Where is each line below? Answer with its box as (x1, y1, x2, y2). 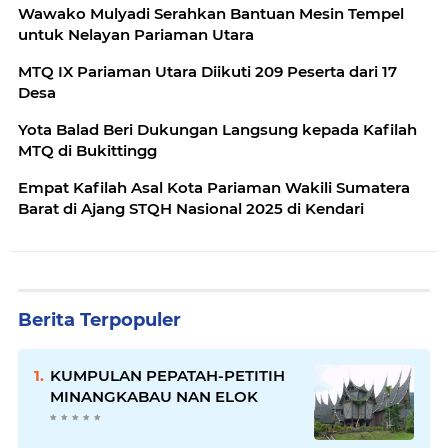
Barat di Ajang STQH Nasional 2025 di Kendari (18, 198, 364, 218)
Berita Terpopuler (18, 308, 181, 331)
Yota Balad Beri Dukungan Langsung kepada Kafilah (18, 119, 417, 139)
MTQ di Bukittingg (18, 140, 157, 160)
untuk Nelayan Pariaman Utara (18, 24, 254, 44)
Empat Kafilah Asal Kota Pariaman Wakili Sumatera (18, 177, 410, 197)
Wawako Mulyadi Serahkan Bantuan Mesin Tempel (18, 3, 404, 23)
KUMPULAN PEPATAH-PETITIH (50, 365, 285, 385)
